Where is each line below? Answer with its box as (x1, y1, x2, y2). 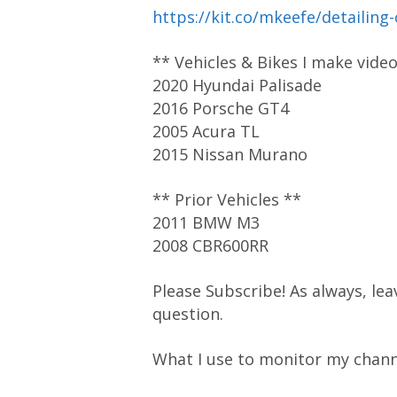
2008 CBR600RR (152, 235, 269, 256)
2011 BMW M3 (152, 212, 260, 233)
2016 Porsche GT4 (152, 97, 289, 119)
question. (152, 303, 223, 324)
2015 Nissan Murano (152, 144, 307, 165)
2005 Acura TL (152, 121, 260, 142)
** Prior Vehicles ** (152, 189, 301, 210)
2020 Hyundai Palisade (152, 74, 322, 96)
